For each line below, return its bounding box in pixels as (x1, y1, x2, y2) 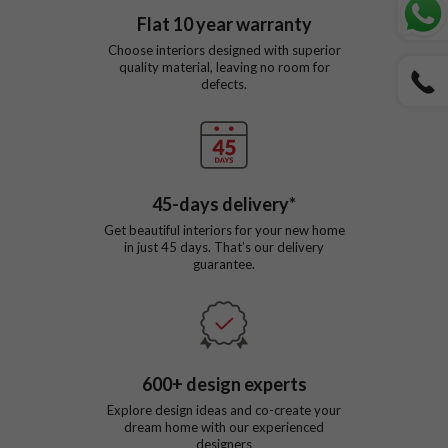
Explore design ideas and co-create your (107, 401, 341, 418)
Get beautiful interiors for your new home (103, 221, 345, 238)
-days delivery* (172, 192, 296, 215)
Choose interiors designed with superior (107, 41, 341, 58)
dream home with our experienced (124, 418, 324, 435)
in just (124, 238, 161, 255)
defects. (201, 75, 247, 92)
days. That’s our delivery (177, 238, 324, 255)
